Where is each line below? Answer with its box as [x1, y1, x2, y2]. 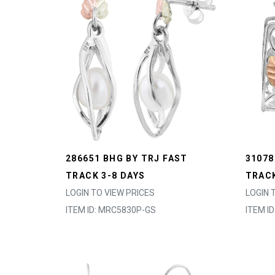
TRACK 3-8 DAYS [66, 171, 145, 180]
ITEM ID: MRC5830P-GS [66, 205, 156, 215]
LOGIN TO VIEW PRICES [66, 188, 155, 198]
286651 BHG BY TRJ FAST [66, 153, 188, 163]
